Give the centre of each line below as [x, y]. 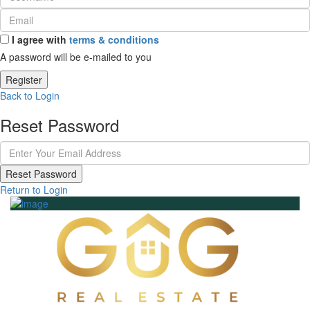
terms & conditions [114, 39]
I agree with [40, 39]
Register [24, 80]
